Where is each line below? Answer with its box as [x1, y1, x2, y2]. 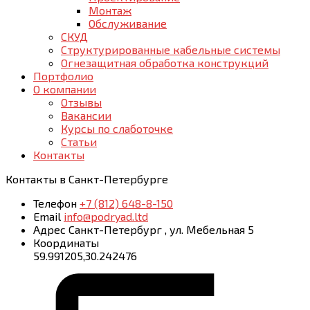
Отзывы [61, 95, 102, 109]
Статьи [61, 135, 97, 148]
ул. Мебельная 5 [170, 223, 254, 236]
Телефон [33, 197, 77, 210]
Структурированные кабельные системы [61, 43, 280, 56]
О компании [33, 82, 96, 95]
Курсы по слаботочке [61, 122, 173, 135]
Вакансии [61, 109, 111, 122]
